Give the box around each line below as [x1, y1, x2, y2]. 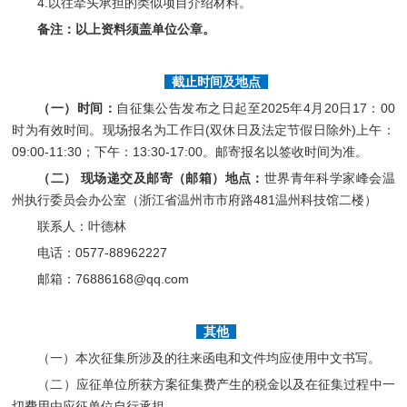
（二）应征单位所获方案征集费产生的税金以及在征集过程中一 [37, 376, 395, 392]
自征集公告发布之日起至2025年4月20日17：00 [116, 100, 395, 115]
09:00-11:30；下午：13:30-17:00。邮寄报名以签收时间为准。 [12, 144, 369, 159]
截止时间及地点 [164, 74, 268, 89]
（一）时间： [37, 100, 117, 115]
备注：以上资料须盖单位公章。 [37, 21, 216, 36]
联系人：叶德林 [37, 218, 131, 233]
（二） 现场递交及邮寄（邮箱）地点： [37, 170, 264, 185]
